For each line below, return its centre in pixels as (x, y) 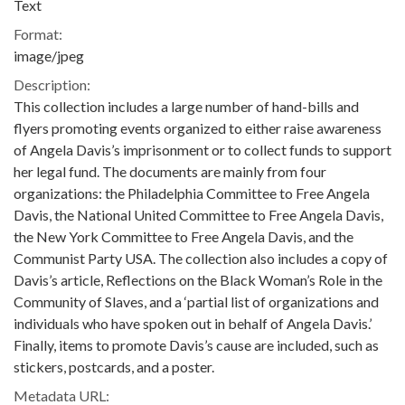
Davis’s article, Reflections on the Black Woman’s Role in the (198, 280)
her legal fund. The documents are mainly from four (170, 171)
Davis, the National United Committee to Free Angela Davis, (198, 215)
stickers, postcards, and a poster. (114, 367)
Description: (52, 85)
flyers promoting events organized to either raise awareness (198, 128)
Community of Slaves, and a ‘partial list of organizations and (196, 301)
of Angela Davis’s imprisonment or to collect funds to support (202, 150)
